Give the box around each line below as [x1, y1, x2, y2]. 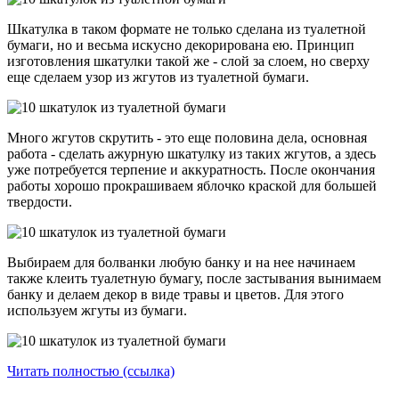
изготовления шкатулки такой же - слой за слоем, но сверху [7, 53, 370, 69]
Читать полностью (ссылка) [7, 362, 175, 379]
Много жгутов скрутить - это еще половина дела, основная [7, 129, 367, 145]
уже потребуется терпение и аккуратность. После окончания [7, 161, 375, 177]
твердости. [7, 193, 72, 209]
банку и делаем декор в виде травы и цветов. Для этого [7, 286, 344, 302]
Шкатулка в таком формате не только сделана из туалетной [7, 20, 366, 37]
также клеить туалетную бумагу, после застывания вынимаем [7, 270, 381, 286]
